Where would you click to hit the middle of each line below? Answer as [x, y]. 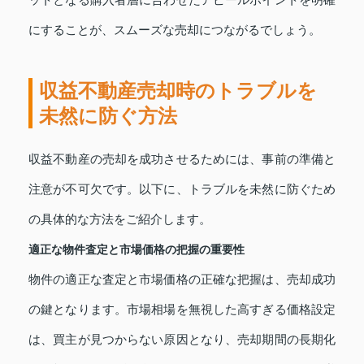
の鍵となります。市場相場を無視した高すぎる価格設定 [182, 310]
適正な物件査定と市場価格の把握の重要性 [136, 250]
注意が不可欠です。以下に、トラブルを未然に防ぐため [182, 190]
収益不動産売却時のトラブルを [178, 91]
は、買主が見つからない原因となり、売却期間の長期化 [182, 340]
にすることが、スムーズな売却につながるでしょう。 [175, 30]
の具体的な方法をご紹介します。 [120, 220]
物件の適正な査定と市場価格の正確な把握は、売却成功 [182, 280]
